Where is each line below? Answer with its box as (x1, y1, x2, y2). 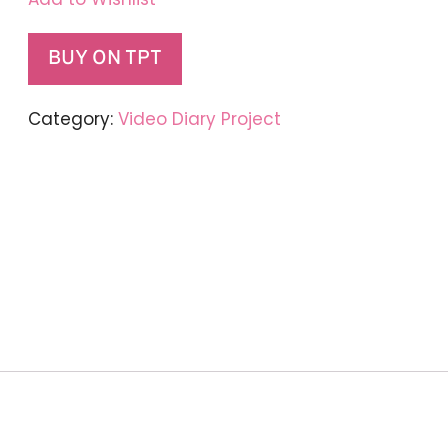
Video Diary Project (118, 107, 281, 131)
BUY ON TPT (48, 46, 162, 72)
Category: (28, 107, 118, 131)
